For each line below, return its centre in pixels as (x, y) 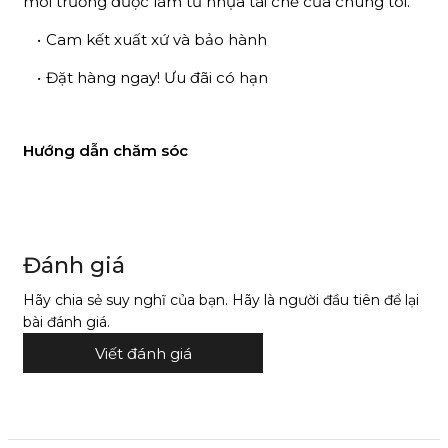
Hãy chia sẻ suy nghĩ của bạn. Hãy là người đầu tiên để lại (221, 300)
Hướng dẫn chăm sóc (105, 150)
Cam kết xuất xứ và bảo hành (156, 39)
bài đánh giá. (66, 322)
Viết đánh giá (143, 353)
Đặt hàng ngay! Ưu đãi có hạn (156, 77)
